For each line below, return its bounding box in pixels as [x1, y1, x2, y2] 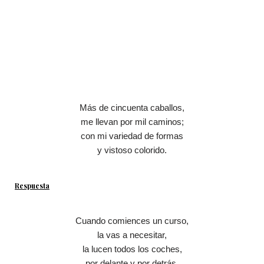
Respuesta [15, 181, 49, 191]
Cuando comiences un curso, [75, 216, 189, 226]
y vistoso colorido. [97, 145, 167, 156]
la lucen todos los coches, [82, 244, 182, 255]
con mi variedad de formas [81, 131, 183, 141]
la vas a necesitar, [97, 230, 167, 240]
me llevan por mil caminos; [80, 117, 184, 127]
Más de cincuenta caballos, [80, 103, 184, 113]
